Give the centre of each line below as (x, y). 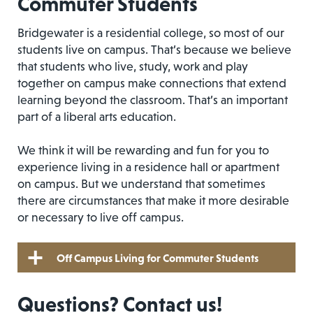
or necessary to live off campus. (101, 217)
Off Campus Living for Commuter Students (158, 257)
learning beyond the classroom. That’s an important (153, 100)
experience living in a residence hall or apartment (148, 167)
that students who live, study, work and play (133, 66)
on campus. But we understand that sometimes (141, 184)
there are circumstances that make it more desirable (153, 201)
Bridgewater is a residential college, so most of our (151, 33)
